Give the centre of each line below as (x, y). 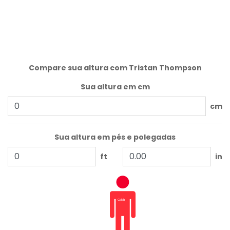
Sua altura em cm (115, 87)
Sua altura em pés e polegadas (115, 137)
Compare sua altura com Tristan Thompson (115, 68)
